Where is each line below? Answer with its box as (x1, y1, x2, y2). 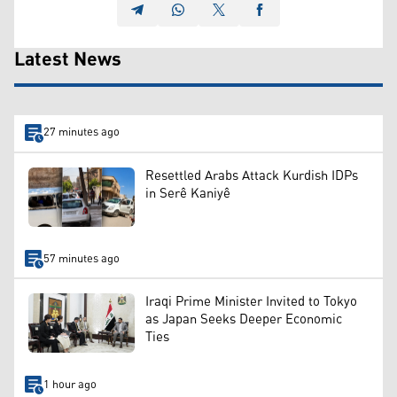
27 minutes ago (43, 121, 120, 144)
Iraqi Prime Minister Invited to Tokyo (145, 288, 357, 315)
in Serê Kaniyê (145, 180, 230, 206)
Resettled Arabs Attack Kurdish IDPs (145, 162, 358, 189)
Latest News (14, 42, 121, 79)
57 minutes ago (43, 247, 120, 270)
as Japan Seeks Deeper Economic (145, 306, 342, 332)
